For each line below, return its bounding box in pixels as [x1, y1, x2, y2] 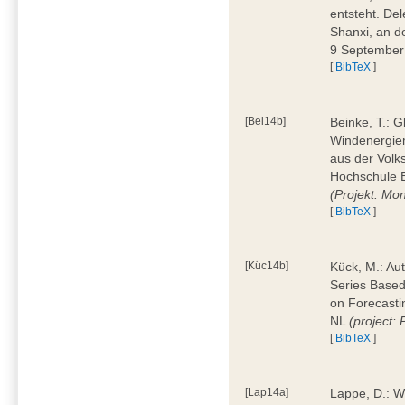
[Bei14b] [245, 114, 287, 127]
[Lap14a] [245, 385, 289, 399]
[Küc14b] [245, 259, 289, 272]
